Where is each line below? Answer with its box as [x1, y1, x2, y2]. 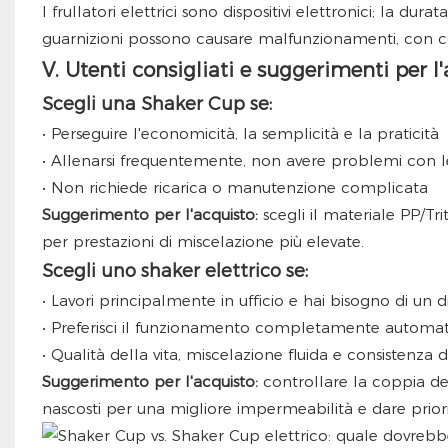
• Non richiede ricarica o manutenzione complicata [41, 178, 428, 198]
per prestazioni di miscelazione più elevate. [41, 232, 364, 252]
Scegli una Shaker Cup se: [41, 93, 272, 116]
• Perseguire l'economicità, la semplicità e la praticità [41, 124, 439, 144]
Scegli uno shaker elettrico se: [41, 260, 308, 283]
